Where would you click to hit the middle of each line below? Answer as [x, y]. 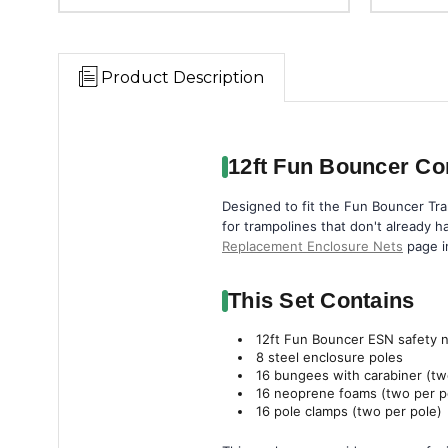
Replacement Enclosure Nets [312, 246]
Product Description [182, 77]
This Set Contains [321, 300]
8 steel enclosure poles [330, 357]
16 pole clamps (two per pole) [349, 411]
